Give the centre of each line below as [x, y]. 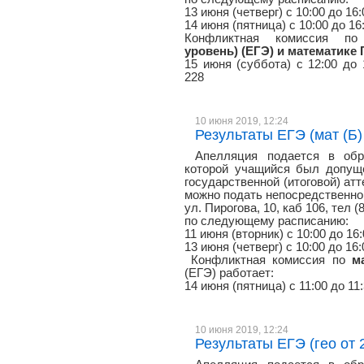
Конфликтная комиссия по [268, 260]
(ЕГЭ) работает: [229, 273]
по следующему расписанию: [266, 221]
